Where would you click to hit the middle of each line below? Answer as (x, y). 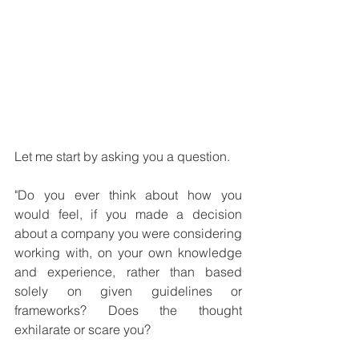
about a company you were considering (128, 234)
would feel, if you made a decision (128, 214)
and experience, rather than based (128, 272)
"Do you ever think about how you (128, 195)
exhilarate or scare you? (84, 330)
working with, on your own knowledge (128, 253)
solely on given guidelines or (128, 291)
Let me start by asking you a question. (124, 157)
